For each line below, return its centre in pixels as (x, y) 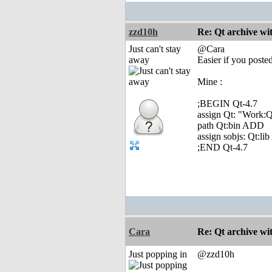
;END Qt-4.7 (223, 148)
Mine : (210, 82)
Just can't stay (155, 49)
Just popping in (158, 254)
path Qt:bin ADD (231, 126)
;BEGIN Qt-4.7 (227, 104)
